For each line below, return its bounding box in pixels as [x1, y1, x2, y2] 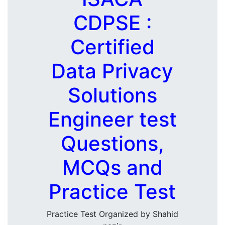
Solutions [68, 83, 157, 108]
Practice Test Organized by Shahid [47, 209, 178, 219]
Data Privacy [51, 59, 174, 84]
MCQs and [62, 155, 163, 180]
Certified [70, 35, 155, 60]
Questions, [61, 131, 164, 156]
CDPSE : [73, 11, 152, 36]
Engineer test [48, 107, 177, 132]
